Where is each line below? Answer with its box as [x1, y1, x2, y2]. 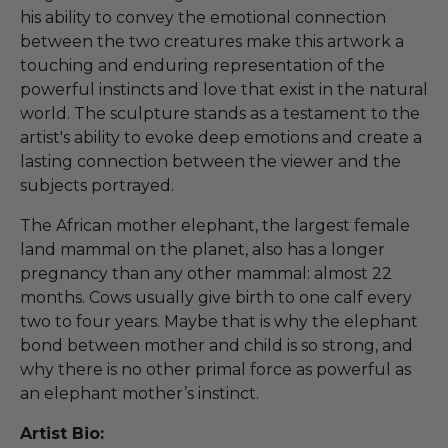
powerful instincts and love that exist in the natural [20, 79, 428, 99]
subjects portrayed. [20, 175, 174, 195]
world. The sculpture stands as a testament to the [20, 103, 420, 123]
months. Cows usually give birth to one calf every [20, 287, 412, 307]
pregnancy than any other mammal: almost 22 [20, 263, 392, 283]
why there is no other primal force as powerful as [20, 359, 411, 379]
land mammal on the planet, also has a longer [20, 239, 385, 259]
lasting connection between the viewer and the [20, 151, 401, 171]
